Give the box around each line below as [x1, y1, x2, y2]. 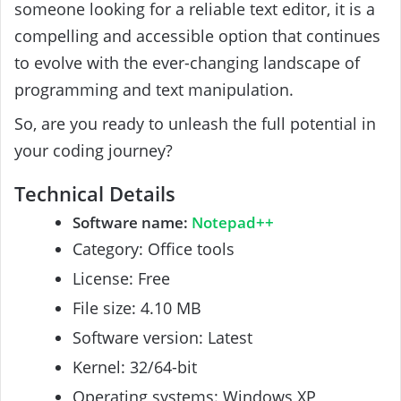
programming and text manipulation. [14, 79, 294, 101]
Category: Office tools [73, 237, 235, 260]
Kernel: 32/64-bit [73, 355, 197, 378]
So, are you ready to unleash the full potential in [14, 113, 376, 135]
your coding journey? [14, 140, 173, 162]
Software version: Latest [73, 326, 252, 348]
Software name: [73, 211, 192, 233]
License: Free [73, 267, 170, 289]
